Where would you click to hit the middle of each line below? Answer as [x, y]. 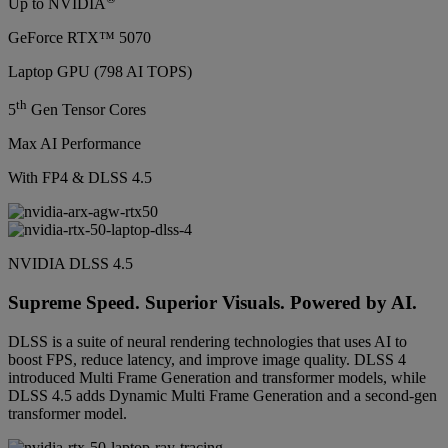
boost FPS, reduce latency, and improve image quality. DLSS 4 [207, 359]
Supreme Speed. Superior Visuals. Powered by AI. [212, 302]
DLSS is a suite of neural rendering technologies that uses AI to [207, 341]
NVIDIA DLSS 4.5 [70, 264]
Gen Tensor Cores [86, 110]
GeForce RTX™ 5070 [79, 37]
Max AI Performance [74, 144]
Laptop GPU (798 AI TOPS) [100, 71]
